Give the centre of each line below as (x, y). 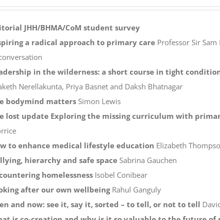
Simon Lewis (98, 101)
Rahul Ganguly (135, 189)
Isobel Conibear (120, 175)
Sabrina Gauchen (147, 160)
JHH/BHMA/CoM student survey (82, 27)
